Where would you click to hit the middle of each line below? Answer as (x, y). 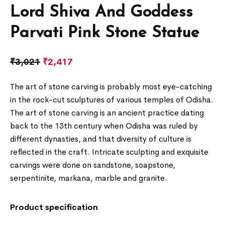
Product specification (54, 207)
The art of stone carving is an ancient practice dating (107, 113)
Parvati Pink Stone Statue (105, 33)
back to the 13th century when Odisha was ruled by (104, 126)
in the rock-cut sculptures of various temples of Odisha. (112, 100)
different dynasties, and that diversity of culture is (101, 139)
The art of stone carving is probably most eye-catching (111, 87)
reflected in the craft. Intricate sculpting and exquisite (109, 152)
